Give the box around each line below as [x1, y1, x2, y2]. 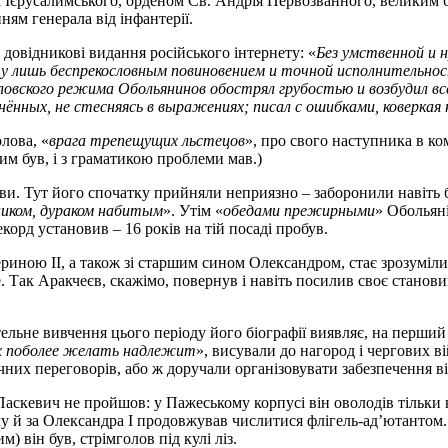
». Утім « [163, 201, 223, 219]
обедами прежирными [223, 201, 375, 219]
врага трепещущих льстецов [49, 131, 245, 149]
